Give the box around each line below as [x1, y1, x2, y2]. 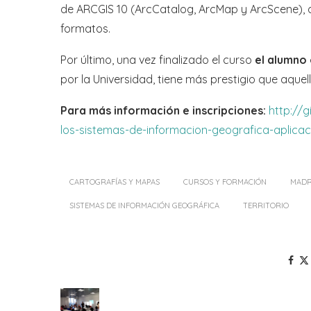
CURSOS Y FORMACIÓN [183, 177, 267, 187]
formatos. [60, 22, 110, 36]
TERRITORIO [243, 201, 289, 211]
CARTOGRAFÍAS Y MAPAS [69, 177, 160, 187]
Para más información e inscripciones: [60, 103, 269, 118]
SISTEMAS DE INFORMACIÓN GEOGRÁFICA [69, 201, 219, 211]
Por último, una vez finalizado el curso [60, 53, 255, 67]
